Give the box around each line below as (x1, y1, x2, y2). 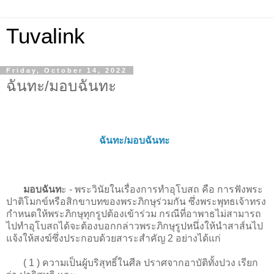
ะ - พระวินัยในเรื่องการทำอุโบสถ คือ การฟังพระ (61, 183, 263, 194)
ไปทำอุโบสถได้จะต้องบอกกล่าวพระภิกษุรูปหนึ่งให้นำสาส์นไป (6, 220, 263, 231)
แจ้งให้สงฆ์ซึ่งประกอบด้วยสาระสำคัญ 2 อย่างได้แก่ (6, 232, 221, 243)
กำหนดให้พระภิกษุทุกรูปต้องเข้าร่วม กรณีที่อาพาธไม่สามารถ (6, 208, 261, 219)
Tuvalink (6, 24, 85, 48)
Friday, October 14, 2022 (6, 67, 127, 74)
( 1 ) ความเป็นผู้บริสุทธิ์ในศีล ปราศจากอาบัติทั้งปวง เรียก (6, 257, 258, 268)
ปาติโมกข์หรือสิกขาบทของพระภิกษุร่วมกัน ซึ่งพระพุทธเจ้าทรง (6, 196, 266, 207)
